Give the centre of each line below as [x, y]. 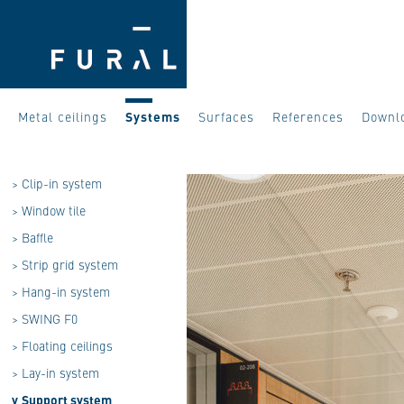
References [308, 116]
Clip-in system [62, 183]
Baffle [37, 237]
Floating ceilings [67, 345]
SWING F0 [50, 318]
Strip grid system [70, 264]
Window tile [54, 210]
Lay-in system [60, 372]
